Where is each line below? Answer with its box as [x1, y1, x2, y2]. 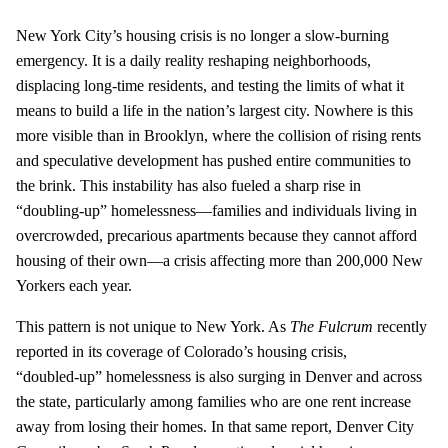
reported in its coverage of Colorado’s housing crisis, [16, 342, 347, 360]
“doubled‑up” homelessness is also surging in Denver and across [16, 367, 422, 385]
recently [373, 317, 427, 335]
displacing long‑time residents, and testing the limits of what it [16, 76, 404, 94]
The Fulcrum [290, 317, 373, 335]
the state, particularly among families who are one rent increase [16, 392, 411, 410]
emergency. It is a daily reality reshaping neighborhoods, [16, 51, 371, 69]
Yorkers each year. [16, 276, 132, 294]
